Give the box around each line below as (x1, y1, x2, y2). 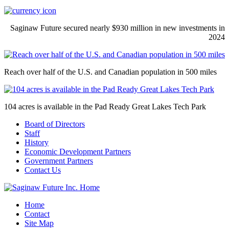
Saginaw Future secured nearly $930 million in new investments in (10, 23, 225, 32)
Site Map (25, 218, 54, 227)
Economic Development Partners (25, 147, 131, 156)
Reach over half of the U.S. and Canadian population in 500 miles (4, 67, 217, 76)
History (25, 138, 49, 147)
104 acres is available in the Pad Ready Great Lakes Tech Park (4, 102, 206, 111)
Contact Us (25, 165, 61, 174)
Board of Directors (25, 119, 85, 128)
